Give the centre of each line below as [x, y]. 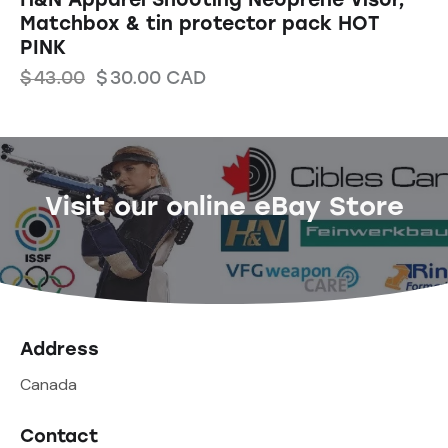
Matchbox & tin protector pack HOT [199, 24]
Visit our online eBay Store [224, 206]
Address [59, 349]
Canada [48, 384]
